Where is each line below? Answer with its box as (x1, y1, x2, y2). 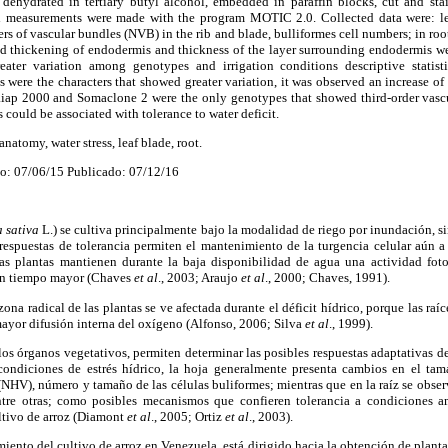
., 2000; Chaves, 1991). (265, 270, 390, 286)
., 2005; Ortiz (151, 408, 225, 424)
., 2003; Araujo (158, 270, 241, 286)
